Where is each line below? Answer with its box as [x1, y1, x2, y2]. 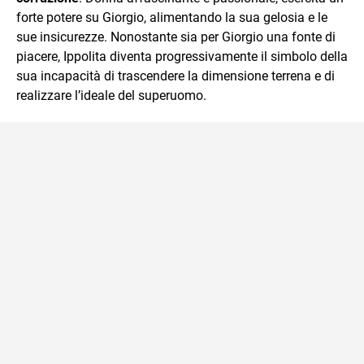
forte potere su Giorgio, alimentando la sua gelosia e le [16, 10, 327, 25]
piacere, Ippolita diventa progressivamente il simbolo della [16, 49, 348, 64]
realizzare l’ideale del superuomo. [16, 88, 206, 103]
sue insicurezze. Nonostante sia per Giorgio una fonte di [16, 29, 336, 45]
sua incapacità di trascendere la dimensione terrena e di [16, 68, 335, 84]
